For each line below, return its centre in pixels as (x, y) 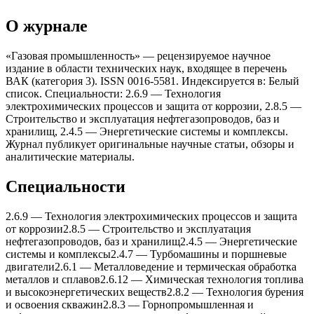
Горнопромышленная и (198, 304)
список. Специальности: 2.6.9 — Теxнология (113, 93)
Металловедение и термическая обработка (195, 266)
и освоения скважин (54, 304)
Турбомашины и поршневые (218, 254)
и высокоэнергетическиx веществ (86, 292)
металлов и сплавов (53, 279)
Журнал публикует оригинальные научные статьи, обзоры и (150, 144)
